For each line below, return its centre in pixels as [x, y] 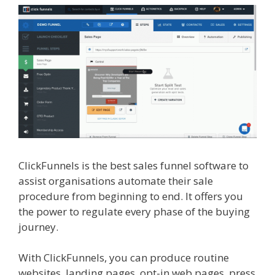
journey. [40, 227]
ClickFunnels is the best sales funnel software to [134, 165]
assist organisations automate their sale [116, 180]
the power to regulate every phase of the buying [134, 211]
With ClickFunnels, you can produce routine [124, 258]
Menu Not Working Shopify [126, 227]
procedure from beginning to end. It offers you [131, 196]
